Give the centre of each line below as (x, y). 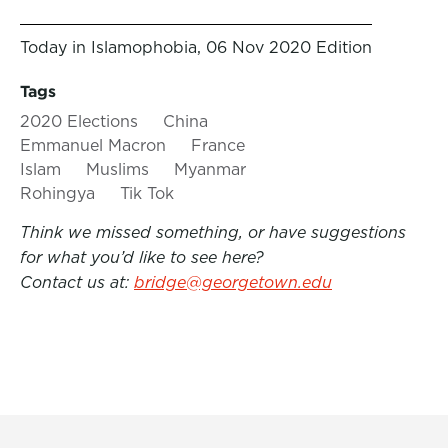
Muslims (117, 169)
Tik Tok (147, 193)
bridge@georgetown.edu (233, 282)
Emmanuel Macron (93, 145)
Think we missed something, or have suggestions (213, 232)
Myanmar (210, 169)
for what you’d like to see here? (142, 257)
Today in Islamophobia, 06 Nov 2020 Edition (196, 47)
